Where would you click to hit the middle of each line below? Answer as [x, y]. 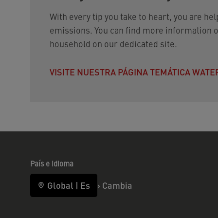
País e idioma [52, 163]
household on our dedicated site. [113, 44]
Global [60, 185]
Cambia [117, 185]
